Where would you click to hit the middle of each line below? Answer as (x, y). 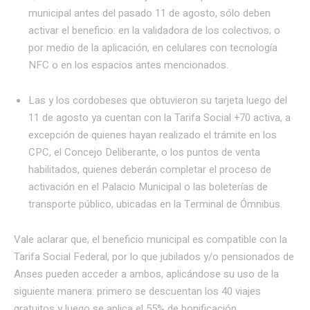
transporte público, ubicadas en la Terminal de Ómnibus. (155, 204)
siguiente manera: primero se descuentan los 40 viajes (137, 292)
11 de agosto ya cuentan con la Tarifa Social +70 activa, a (159, 118)
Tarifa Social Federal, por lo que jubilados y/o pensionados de (154, 257)
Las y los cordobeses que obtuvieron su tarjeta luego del (158, 101)
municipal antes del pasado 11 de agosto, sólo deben (149, 13)
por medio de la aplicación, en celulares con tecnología (153, 48)
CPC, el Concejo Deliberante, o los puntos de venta (144, 153)
